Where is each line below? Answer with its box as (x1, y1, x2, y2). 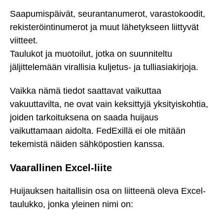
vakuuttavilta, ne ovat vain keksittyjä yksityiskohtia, (10, 99, 208, 110)
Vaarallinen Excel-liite (10, 162, 112, 173)
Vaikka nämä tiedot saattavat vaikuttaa (10, 86, 161, 96)
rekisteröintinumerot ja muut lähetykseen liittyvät (10, 22, 199, 32)
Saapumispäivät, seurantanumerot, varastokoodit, (10, 8, 205, 19)
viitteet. (10, 35, 38, 45)
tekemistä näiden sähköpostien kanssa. (10, 139, 165, 149)
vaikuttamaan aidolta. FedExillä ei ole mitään (10, 126, 185, 136)
